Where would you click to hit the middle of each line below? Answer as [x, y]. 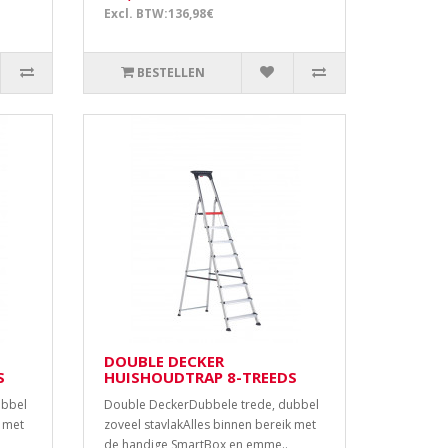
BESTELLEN [170, 73]
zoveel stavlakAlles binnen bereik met [210, 425]
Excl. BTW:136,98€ [159, 14]
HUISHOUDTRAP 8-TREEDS [201, 377]
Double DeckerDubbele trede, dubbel [212, 405]
